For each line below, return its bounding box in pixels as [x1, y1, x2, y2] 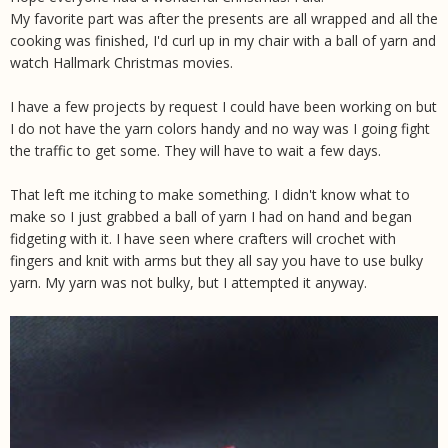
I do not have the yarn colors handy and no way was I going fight [10, 118, 430, 138]
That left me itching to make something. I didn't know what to [10, 184, 410, 204]
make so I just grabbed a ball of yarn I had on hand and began [10, 206, 412, 226]
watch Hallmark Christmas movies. [10, 52, 233, 72]
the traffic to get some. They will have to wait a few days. [10, 140, 381, 160]
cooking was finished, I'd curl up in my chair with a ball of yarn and [10, 30, 436, 50]
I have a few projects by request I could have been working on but [10, 96, 437, 116]
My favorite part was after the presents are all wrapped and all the [10, 8, 438, 28]
